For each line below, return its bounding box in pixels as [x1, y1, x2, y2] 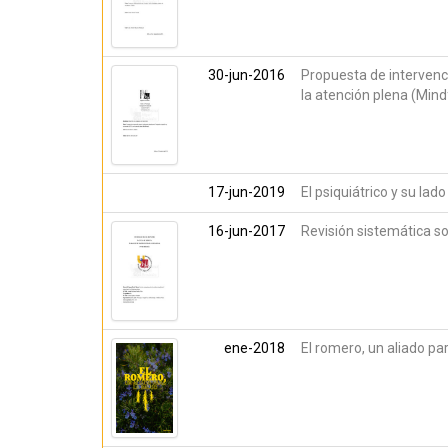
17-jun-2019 [208, 184, 285, 200]
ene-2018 [224, 340, 285, 356]
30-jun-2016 [208, 67, 285, 83]
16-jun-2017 [208, 223, 285, 239]
